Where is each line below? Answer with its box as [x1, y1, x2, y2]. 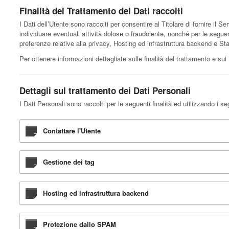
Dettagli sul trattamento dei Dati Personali [19, 84, 191, 97]
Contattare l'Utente [43, 125, 101, 135]
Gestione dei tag [43, 156, 95, 167]
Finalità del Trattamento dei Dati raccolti [19, 4, 183, 17]
